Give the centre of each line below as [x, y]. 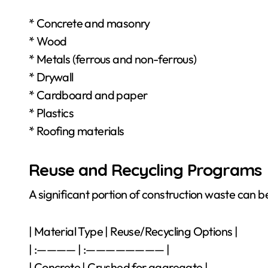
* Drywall [51, 77]
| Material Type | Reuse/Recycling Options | [133, 231]
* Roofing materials [77, 131]
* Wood [48, 41]
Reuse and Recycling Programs [145, 170]
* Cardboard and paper [88, 95]
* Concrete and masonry [89, 23]
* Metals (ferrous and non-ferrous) [113, 59]
